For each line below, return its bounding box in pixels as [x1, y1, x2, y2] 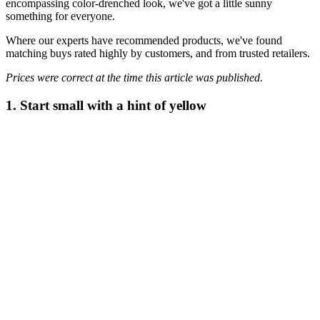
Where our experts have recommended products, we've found [6, 34, 282, 47]
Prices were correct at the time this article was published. [6, 71, 263, 84]
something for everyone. [6, 10, 118, 23]
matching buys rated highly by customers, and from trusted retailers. [6, 47, 313, 60]
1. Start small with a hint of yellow [6, 97, 206, 113]
